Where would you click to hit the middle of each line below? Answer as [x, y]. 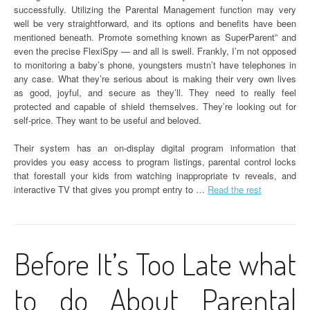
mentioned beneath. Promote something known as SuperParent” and [155, 37]
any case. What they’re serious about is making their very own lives [155, 79]
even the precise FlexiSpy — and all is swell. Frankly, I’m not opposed [155, 51]
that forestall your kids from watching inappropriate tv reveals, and [155, 175]
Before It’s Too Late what [155, 263]
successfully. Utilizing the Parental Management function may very [155, 9]
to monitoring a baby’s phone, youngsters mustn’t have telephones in [155, 65]
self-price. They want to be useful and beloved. [108, 120]
